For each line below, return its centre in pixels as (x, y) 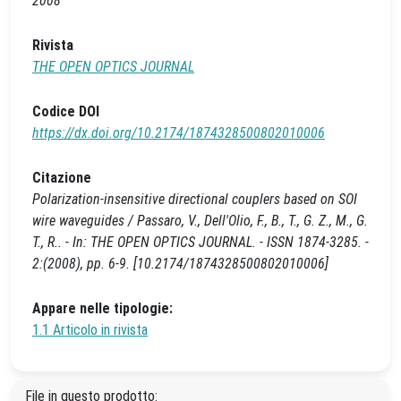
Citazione (62, 178)
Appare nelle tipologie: (102, 308)
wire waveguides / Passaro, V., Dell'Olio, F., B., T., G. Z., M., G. (200, 221)
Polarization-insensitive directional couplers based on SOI (195, 199)
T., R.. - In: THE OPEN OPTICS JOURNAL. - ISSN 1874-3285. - (200, 242)
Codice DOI (66, 111)
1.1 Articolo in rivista (90, 330)
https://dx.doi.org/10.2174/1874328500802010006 (179, 133)
